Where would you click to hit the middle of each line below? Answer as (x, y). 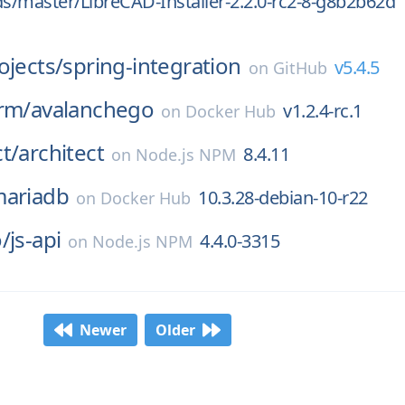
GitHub (300, 68)
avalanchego (92, 109)
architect (61, 152)
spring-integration (152, 66)
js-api (36, 239)
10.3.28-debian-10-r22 (283, 198)
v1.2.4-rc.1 (323, 111)
